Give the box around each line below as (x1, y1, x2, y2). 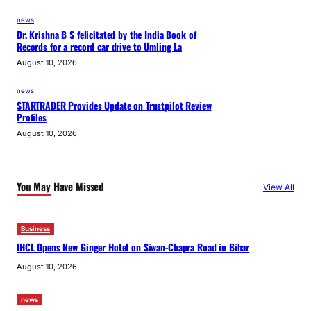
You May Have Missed (17, 178, 105, 194)
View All (262, 181, 294, 192)
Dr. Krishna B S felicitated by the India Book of (17, 28, 196, 42)
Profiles (17, 110, 47, 124)
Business (21, 224, 50, 233)
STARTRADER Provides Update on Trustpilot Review (17, 98, 212, 112)
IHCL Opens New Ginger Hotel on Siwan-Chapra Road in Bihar (17, 239, 250, 254)
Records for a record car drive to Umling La (17, 40, 183, 54)
